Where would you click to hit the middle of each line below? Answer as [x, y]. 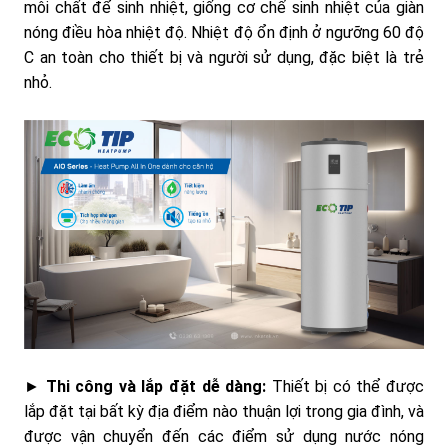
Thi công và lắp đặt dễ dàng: [156, 386]
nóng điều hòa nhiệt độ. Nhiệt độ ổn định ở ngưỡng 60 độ [224, 33]
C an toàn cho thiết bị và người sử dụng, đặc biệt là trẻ [224, 58]
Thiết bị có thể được [345, 386]
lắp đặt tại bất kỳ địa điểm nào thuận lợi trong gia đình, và [224, 411]
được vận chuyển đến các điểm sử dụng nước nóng [224, 436]
